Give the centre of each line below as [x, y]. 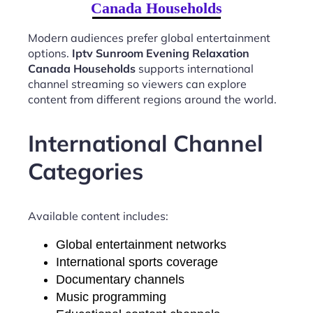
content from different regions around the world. [152, 99]
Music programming [111, 297]
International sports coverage [137, 262]
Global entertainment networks [141, 244]
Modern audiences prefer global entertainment [149, 37]
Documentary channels [120, 279]
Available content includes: [98, 216]
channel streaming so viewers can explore [137, 83]
